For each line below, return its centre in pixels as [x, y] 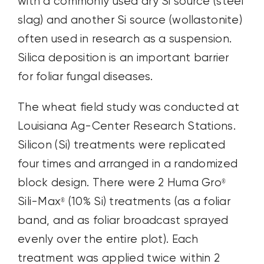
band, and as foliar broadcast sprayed [123, 220]
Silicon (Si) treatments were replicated [121, 145]
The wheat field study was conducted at [128, 107]
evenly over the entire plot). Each [108, 239]
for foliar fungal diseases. [85, 77]
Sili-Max [39, 202]
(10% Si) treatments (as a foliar [148, 202]
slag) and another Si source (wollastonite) [130, 20]
